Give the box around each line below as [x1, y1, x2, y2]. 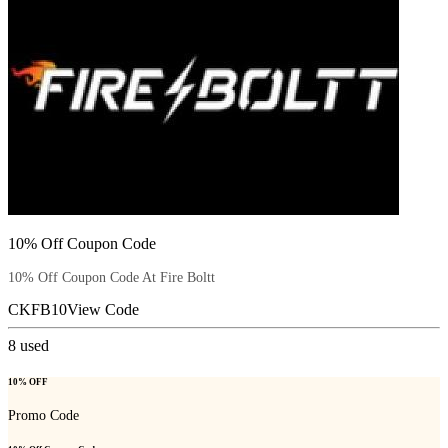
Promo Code [8, 407, 79, 423]
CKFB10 [8, 301, 67, 319]
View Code [67, 301, 139, 319]
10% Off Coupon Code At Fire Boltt [8, 270, 215, 286]
